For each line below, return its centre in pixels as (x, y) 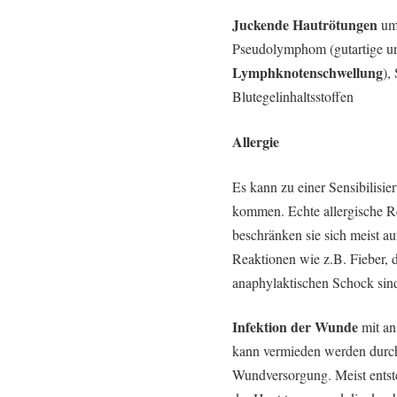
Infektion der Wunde (295, 327)
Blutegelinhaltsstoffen (292, 97)
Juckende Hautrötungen (304, 25)
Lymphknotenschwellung (307, 73)
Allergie (255, 141)
